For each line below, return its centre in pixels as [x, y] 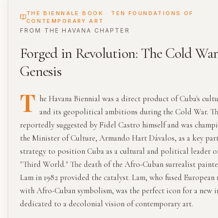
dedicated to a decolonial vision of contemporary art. [107, 204]
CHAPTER [111, 30]
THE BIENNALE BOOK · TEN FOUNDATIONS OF [110, 13]
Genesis [41, 71]
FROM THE [41, 30]
